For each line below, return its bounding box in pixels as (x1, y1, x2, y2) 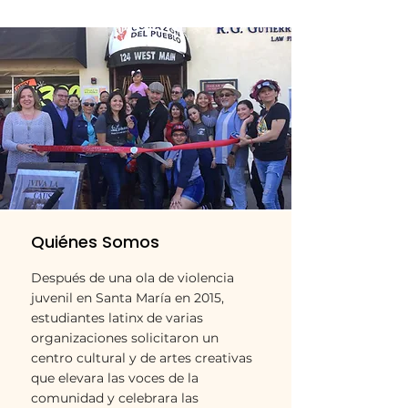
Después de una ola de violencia (31, 270, 234, 286)
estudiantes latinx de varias (31, 310, 203, 326)
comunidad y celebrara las (31, 390, 199, 406)
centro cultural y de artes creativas (31, 350, 252, 366)
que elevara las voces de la (31, 370, 199, 386)
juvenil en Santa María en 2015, (31, 290, 224, 306)
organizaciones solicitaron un (31, 330, 219, 346)
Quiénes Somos (31, 230, 159, 253)
